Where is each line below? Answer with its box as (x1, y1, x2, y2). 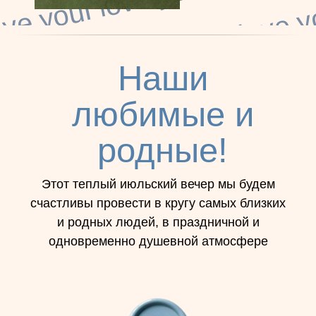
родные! (97, 131, 228, 169)
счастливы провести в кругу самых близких (30, 196, 286, 210)
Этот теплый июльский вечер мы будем (41, 177, 275, 191)
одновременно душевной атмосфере (48, 234, 268, 248)
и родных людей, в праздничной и (56, 215, 260, 229)
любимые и (71, 95, 254, 133)
